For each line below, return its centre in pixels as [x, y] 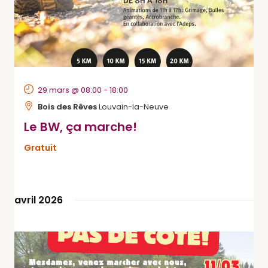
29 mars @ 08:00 [70, 90]
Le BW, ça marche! [80, 127]
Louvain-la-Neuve [134, 107]
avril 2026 [39, 200]
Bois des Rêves [68, 107]
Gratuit [40, 148]
